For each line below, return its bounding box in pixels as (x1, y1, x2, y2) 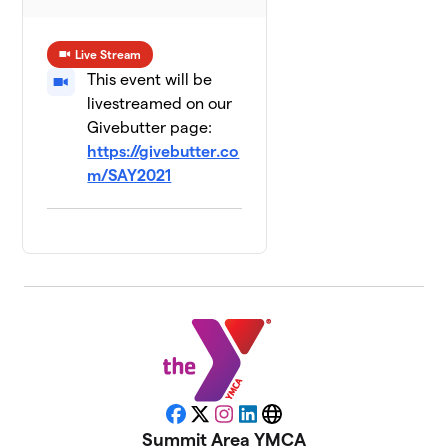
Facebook (174, 411, 247, 429)
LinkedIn (246, 411, 309, 429)
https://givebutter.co (87, 142, 240, 160)
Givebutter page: (87, 118, 213, 136)
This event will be (87, 70, 213, 88)
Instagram (222, 411, 297, 429)
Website (270, 411, 331, 429)
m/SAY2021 (87, 166, 172, 184)
